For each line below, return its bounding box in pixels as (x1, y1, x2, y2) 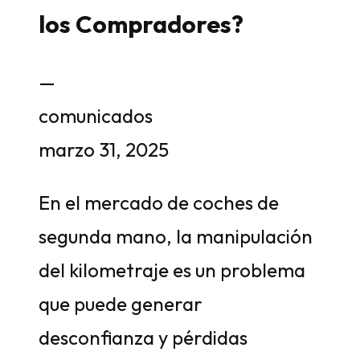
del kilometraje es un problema (39, 258, 305, 282)
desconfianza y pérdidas (39, 325, 247, 350)
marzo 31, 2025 (39, 137, 169, 162)
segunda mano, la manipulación (39, 224, 313, 248)
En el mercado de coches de (39, 190, 279, 215)
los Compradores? (39, 9, 243, 40)
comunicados (39, 104, 153, 128)
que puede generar (39, 292, 202, 316)
